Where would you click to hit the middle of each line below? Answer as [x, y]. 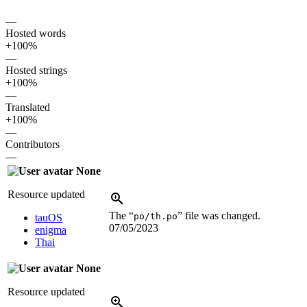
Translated [28, 108]
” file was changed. [219, 216]
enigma [51, 230]
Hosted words [36, 34]
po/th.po [156, 217]
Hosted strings [36, 71]
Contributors [33, 145]
